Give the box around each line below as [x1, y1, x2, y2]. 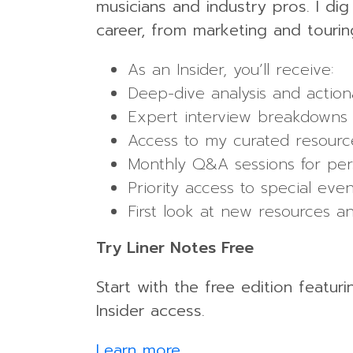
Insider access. [96, 298, 205, 322]
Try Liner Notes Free [96, 235, 254, 259]
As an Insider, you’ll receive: [128, 57, 334, 81]
